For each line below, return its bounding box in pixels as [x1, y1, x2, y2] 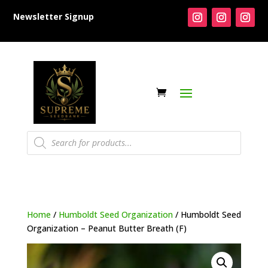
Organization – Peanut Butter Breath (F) [26, 222, 187, 234]
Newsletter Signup [13, 11, 95, 22]
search [26, 136, 52, 148]
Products [26, 128, 62, 140]
